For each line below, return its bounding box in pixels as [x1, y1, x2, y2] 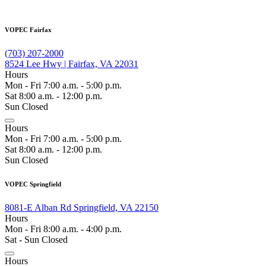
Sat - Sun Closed [5, 234, 68, 245]
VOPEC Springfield [5, 180, 61, 188]
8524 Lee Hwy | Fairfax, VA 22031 [5, 58, 138, 69]
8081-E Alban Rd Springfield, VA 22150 [5, 202, 159, 213]
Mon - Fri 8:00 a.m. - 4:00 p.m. [5, 223, 122, 234]
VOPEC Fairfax [5, 26, 52, 33]
